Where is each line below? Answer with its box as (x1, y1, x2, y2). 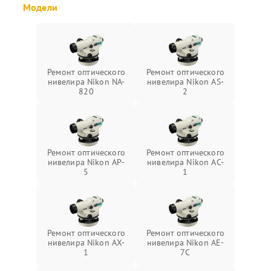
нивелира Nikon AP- (47, 157, 125, 168)
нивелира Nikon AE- (146, 237, 224, 248)
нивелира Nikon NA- (47, 76, 125, 87)
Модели (23, 1, 57, 13)
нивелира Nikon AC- (147, 157, 224, 168)
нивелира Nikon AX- (47, 237, 125, 248)
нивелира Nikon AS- (147, 76, 224, 87)
